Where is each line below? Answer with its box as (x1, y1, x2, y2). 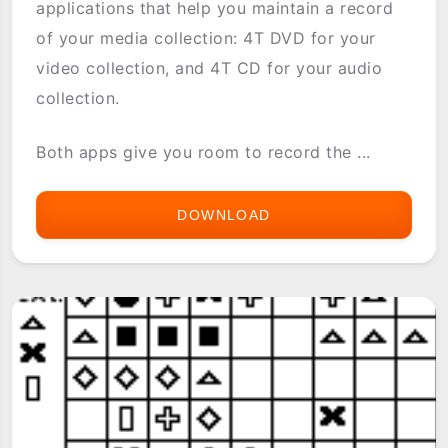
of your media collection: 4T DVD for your (36, 27, 376, 48)
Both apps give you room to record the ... (36, 141, 371, 162)
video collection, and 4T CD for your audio (36, 57, 383, 78)
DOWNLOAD (177, 206, 271, 223)
